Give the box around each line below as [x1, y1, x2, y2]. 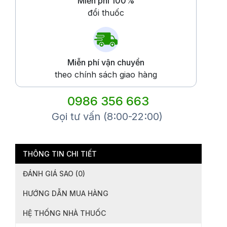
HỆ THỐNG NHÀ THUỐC [23, 209, 106, 218]
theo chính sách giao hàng [55, 69, 157, 80]
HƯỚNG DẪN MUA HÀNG [23, 189, 108, 198]
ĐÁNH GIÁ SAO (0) [23, 169, 85, 178]
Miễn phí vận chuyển [67, 57, 144, 68]
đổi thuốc [88, 8, 124, 18]
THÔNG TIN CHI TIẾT [23, 149, 97, 159]
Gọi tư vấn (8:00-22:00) [51, 110, 163, 123]
